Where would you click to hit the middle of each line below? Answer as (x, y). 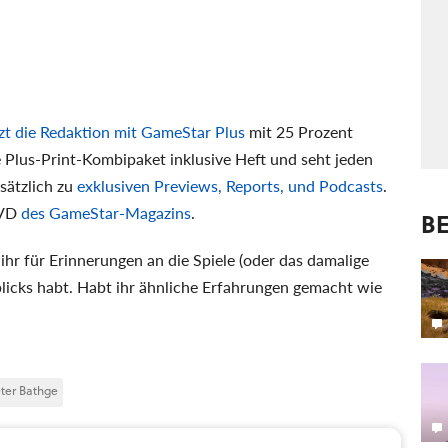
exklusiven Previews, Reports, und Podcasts (230, 185)
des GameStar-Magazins (106, 212)
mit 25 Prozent (299, 131)
